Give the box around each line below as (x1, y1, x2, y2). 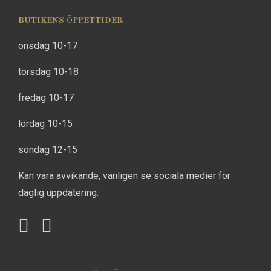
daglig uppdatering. (18, 186, 99, 198)
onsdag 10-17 (18, 39, 77, 51)
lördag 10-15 (18, 117, 73, 129)
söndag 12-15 (18, 143, 77, 155)
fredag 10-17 (18, 91, 74, 103)
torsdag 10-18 (18, 65, 79, 77)
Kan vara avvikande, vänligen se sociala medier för (18, 169, 230, 181)
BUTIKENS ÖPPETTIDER (18, 16, 123, 25)
